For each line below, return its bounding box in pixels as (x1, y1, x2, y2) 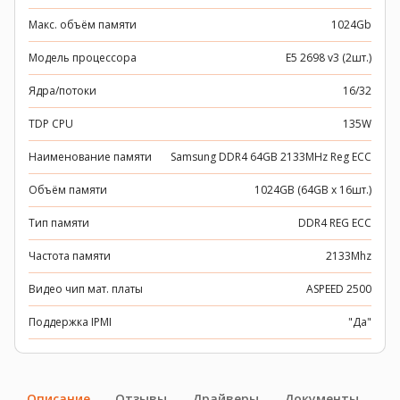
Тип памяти (29, 215, 89, 230)
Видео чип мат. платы (29, 281, 143, 296)
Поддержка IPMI (29, 314, 112, 329)
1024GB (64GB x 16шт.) (254, 182, 371, 197)
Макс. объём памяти (29, 17, 137, 32)
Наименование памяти (29, 149, 152, 164)
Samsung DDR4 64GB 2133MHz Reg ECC (171, 149, 371, 164)
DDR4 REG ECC (298, 215, 371, 230)
